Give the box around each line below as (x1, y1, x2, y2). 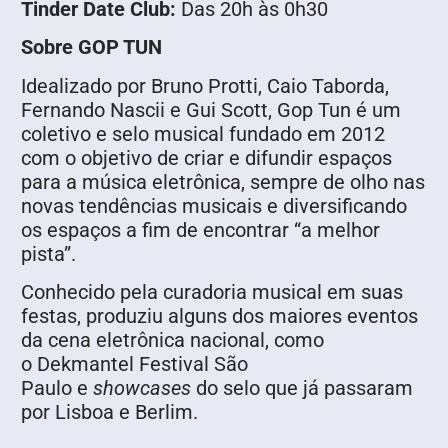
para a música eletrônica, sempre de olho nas (21, 169, 425, 194)
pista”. (21, 241, 76, 266)
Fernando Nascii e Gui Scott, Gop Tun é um (21, 97, 401, 122)
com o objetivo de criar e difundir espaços (21, 145, 392, 170)
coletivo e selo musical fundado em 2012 (21, 121, 385, 146)
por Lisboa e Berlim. (21, 400, 198, 425)
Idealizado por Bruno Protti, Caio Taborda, (21, 73, 389, 98)
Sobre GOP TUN (21, 35, 162, 60)
